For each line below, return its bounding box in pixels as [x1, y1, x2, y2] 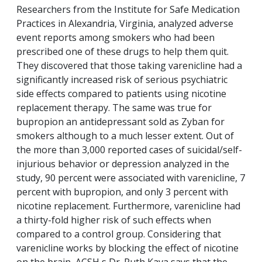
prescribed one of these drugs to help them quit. [16, 45, 229, 58]
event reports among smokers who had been [16, 31, 215, 44]
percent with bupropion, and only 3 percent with [16, 185, 228, 199]
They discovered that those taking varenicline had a [16, 59, 242, 73]
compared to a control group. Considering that [16, 227, 221, 241]
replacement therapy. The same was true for [16, 101, 212, 115]
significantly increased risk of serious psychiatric [16, 73, 227, 87]
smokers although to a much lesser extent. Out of [16, 129, 234, 143]
